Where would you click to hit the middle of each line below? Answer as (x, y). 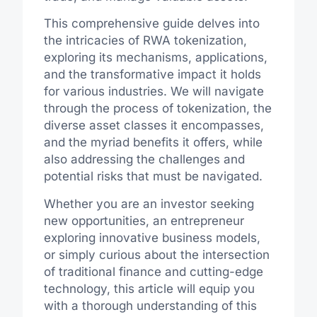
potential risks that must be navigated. (153, 177)
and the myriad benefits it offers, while (153, 143)
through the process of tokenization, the (157, 109)
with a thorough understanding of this (150, 305)
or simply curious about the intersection (156, 254)
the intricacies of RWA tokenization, (145, 41)
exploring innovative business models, (152, 237)
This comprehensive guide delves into (151, 24)
